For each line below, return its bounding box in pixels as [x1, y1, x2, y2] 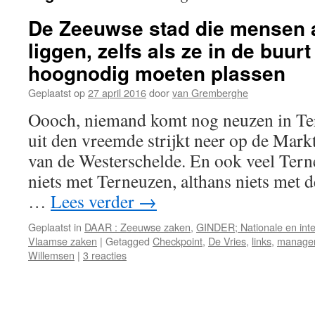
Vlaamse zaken [28, 233, 97, 248]
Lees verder [51, 189, 139, 213]
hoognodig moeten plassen [28, 58, 285, 87]
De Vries [208, 233, 246, 248]
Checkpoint [153, 233, 202, 248]
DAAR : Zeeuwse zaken [84, 219, 191, 234]
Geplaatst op [28, 85, 85, 100]
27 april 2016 [88, 85, 146, 100]
